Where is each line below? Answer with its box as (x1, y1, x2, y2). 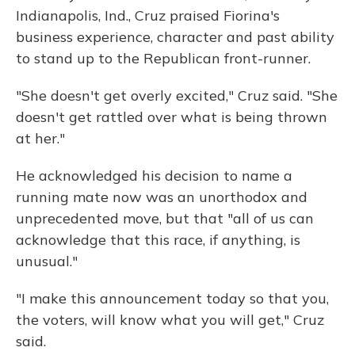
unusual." (16, 252, 78, 271)
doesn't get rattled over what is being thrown (16, 108, 327, 127)
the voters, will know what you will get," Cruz (16, 311, 324, 330)
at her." (16, 129, 65, 148)
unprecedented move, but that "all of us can (16, 209, 314, 228)
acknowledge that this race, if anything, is (16, 231, 300, 250)
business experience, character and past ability (16, 28, 334, 47)
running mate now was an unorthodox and (16, 188, 307, 207)
